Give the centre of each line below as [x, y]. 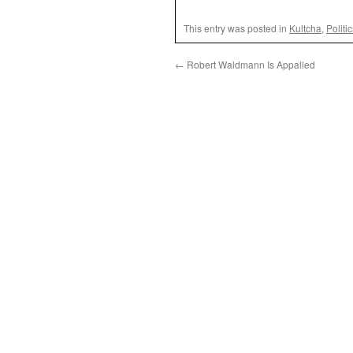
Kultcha [305, 28]
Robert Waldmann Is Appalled [250, 64]
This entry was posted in [236, 28]
